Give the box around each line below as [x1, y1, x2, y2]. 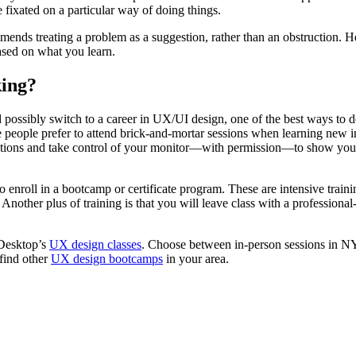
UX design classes [49, 237, 141, 251]
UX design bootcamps [51, 251, 163, 265]
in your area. [163, 251, 229, 265]
